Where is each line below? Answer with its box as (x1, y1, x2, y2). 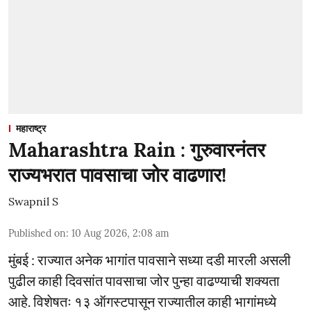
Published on (8, 226, 66, 239)
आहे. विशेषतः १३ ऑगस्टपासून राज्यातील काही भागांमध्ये (8, 292, 276, 310)
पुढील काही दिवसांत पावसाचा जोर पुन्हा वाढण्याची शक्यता (8, 271, 280, 289)
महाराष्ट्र (16, 121, 46, 135)
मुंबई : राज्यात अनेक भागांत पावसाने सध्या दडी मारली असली (8, 251, 291, 268)
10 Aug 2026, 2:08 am (72, 226, 169, 239)
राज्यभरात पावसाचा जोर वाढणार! (8, 162, 226, 187)
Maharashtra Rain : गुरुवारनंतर (8, 137, 265, 162)
